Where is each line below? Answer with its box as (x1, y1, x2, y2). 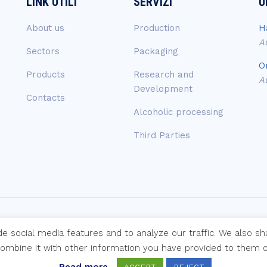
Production (133, 23, 180, 33)
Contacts (26, 92, 65, 103)
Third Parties (133, 130, 190, 141)
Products (26, 69, 65, 80)
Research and (133, 69, 194, 80)
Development (133, 83, 193, 94)
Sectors (26, 46, 60, 57)
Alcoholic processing (133, 107, 223, 117)
